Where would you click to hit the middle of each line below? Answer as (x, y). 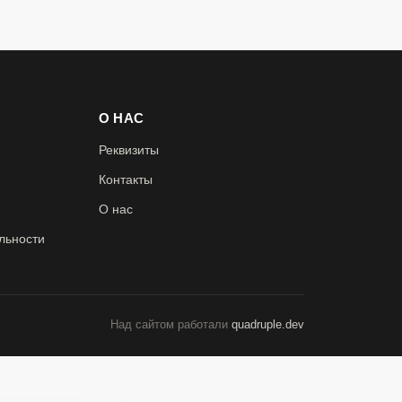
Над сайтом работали (170, 324)
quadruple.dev (267, 324)
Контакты (126, 179)
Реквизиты (129, 150)
